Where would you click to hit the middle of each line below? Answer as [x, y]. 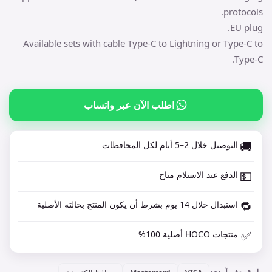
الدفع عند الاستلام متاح [199, 175]
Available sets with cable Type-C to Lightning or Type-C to [143, 43]
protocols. [243, 12]
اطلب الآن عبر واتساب [129, 105]
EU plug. [246, 28]
